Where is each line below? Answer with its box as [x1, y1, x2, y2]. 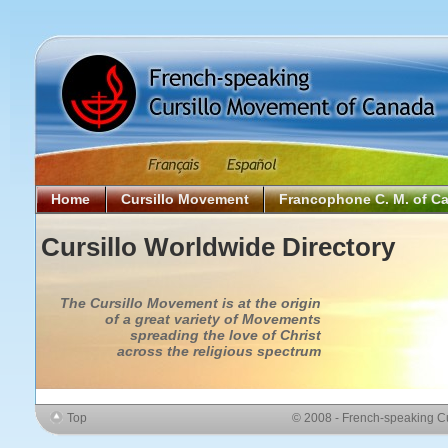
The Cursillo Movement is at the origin [60, 294, 321, 311]
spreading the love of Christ [130, 326, 321, 343]
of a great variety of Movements [105, 310, 321, 327]
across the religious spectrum [117, 342, 321, 359]
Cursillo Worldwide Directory [41, 231, 395, 262]
